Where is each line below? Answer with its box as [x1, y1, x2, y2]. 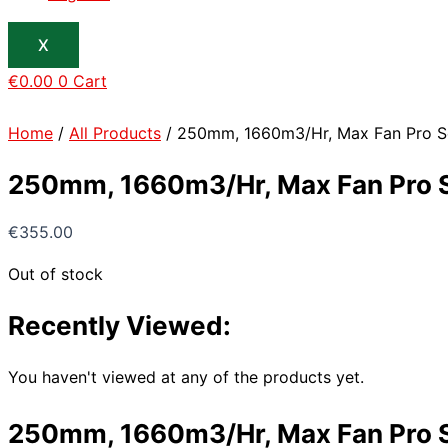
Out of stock [8, 264, 103, 285]
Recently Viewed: [8, 309, 231, 341]
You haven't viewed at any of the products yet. [8, 366, 364, 387]
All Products [69, 122, 161, 143]
